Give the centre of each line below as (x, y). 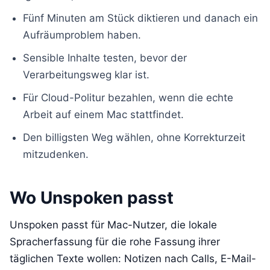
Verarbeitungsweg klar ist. (86, 75)
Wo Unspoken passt (92, 198)
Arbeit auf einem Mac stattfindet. (103, 115)
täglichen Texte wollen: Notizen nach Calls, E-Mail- (133, 259)
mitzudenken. (56, 155)
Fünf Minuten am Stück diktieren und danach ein (140, 18)
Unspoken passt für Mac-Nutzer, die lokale (113, 225)
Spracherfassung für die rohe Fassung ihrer (115, 242)
